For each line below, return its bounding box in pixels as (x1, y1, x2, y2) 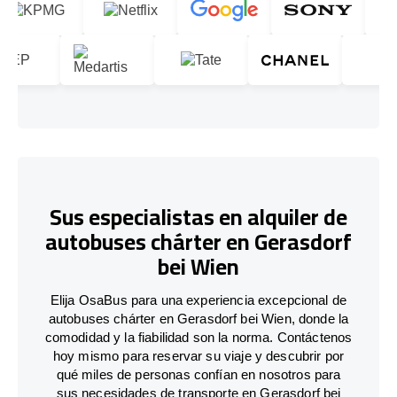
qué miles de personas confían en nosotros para (56, 366, 341, 382)
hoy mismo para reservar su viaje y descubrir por (52, 347, 345, 363)
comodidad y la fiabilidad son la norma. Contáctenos (44, 329, 353, 345)
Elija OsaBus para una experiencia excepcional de (50, 292, 347, 307)
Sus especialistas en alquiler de (50, 196, 347, 238)
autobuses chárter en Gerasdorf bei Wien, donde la (48, 310, 349, 326)
